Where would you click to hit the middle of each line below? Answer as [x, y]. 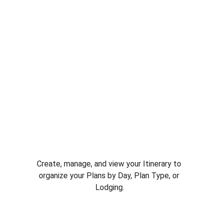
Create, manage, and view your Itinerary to [110, 164]
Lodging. [110, 187]
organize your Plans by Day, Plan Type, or [110, 176]
